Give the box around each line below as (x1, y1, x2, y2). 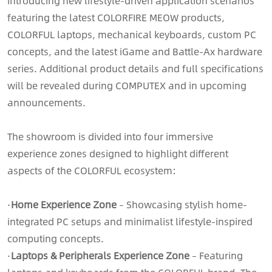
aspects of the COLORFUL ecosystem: (7, 162, 176, 178)
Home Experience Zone (11, 196, 117, 212)
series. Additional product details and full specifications (7, 60, 263, 76)
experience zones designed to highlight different (7, 145, 228, 161)
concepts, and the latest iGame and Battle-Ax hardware (7, 43, 262, 59)
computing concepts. (7, 230, 104, 246)
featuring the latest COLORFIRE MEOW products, (7, 9, 225, 25)
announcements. (7, 94, 86, 110)
